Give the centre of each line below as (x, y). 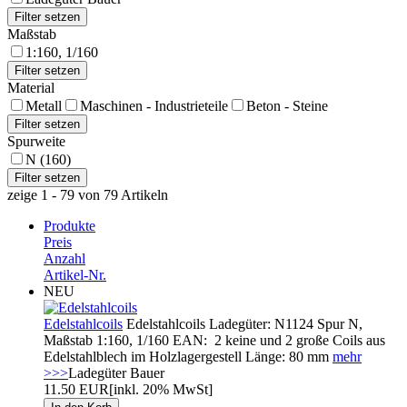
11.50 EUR (76, 389)
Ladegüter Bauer (116, 372)
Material (31, 87)
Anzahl (65, 258)
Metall (44, 105)
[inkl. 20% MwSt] (161, 389)
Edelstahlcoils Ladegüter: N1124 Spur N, (243, 323)
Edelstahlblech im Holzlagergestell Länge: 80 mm (188, 356)
